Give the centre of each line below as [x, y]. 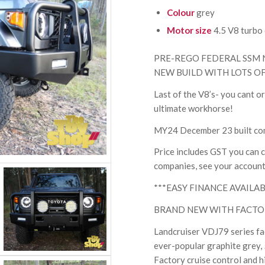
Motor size [190, 30]
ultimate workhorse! [194, 108]
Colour [182, 12]
